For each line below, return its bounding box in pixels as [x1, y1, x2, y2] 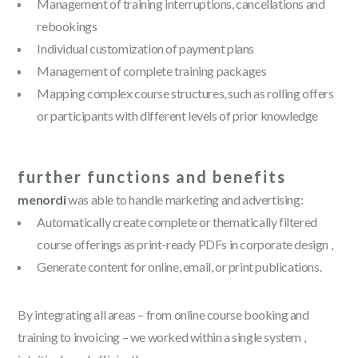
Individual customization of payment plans [37, 40, 255, 56]
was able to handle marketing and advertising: [66, 191, 304, 207]
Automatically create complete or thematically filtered [37, 213, 317, 229]
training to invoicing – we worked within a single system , [18, 328, 306, 344]
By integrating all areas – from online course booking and [18, 306, 309, 322]
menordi [18, 191, 66, 207]
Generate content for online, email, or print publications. [37, 258, 322, 274]
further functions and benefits [18, 166, 287, 186]
